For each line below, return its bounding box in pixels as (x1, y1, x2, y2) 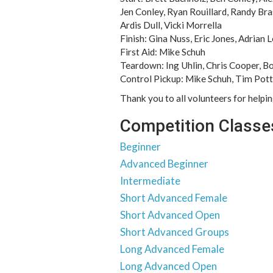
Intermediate (120, 174, 180, 187)
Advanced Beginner (120, 157, 208, 170)
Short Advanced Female (120, 191, 227, 204)
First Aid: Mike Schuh (120, 46, 205, 57)
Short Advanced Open (120, 208, 220, 221)
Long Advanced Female (120, 243, 224, 255)
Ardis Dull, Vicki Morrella (120, 19, 222, 30)
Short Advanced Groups (120, 225, 229, 238)
